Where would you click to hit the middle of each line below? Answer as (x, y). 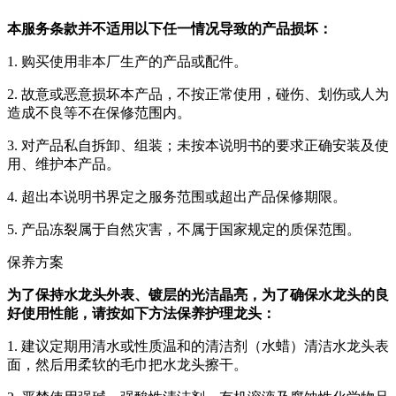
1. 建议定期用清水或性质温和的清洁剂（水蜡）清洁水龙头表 (198, 346)
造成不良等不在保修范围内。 (99, 113)
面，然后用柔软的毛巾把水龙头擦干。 (127, 365)
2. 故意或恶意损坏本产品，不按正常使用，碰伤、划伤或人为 (198, 94)
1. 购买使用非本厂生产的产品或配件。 (127, 61)
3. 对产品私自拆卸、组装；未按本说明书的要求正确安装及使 (198, 145)
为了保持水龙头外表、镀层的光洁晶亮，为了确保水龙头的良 (198, 295)
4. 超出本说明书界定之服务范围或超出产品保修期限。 (177, 197)
